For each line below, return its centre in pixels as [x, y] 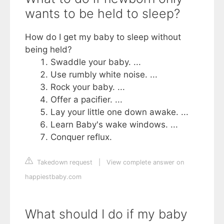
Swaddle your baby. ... [96, 62]
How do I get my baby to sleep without [103, 37]
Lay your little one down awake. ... [119, 112]
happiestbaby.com [53, 176]
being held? [48, 50]
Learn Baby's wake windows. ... [114, 125]
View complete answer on [145, 162]
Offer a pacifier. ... [86, 100]
